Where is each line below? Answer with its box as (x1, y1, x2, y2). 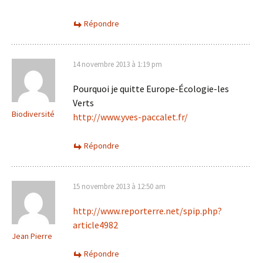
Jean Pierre (12, 231, 52, 241)
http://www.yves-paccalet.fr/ (73, 111, 188, 123)
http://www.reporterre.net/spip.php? (73, 205, 222, 217)
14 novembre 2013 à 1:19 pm (73, 59, 162, 69)
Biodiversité (12, 109, 55, 119)
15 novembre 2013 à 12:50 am (73, 181, 166, 191)
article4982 (73, 219, 118, 231)
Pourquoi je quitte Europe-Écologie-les (73, 83, 229, 95)
